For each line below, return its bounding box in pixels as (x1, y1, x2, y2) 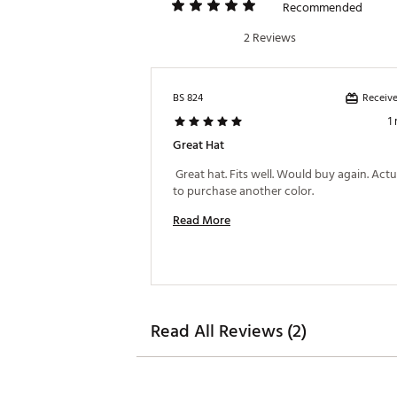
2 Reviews (244, 27, 296, 48)
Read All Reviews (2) (151, 317, 307, 346)
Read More (173, 210, 230, 230)
